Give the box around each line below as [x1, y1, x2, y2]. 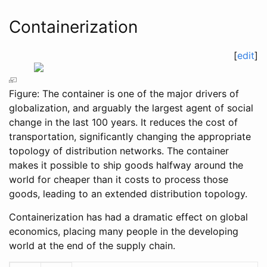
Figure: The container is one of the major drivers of [9, 88, 239, 100]
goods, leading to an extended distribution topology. [9, 188, 247, 200]
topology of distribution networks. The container [9, 145, 229, 157]
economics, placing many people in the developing [9, 225, 238, 238]
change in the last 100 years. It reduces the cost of [9, 116, 238, 129]
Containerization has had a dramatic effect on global [9, 211, 248, 223]
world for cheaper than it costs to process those [9, 173, 228, 186]
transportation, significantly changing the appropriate [9, 131, 251, 143]
